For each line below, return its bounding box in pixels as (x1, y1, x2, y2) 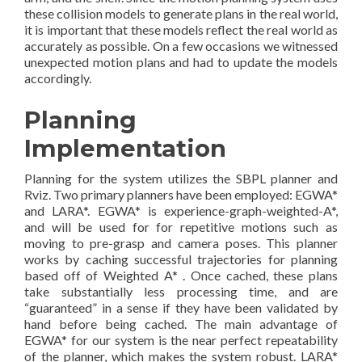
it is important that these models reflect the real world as (24, 21, 338, 37)
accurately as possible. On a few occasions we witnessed (24, 37, 338, 53)
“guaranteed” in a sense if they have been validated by (24, 299, 338, 315)
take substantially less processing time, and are (24, 283, 338, 299)
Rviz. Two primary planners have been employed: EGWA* (24, 186, 338, 202)
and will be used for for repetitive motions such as (24, 218, 338, 234)
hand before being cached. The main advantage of (24, 315, 338, 331)
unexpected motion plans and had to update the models (24, 53, 338, 69)
